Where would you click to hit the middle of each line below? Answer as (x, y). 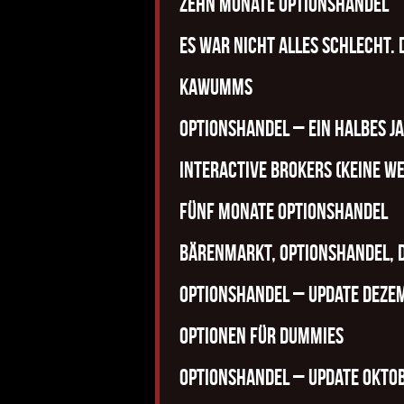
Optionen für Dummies (262, 336)
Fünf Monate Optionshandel (284, 211)
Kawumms (216, 87)
